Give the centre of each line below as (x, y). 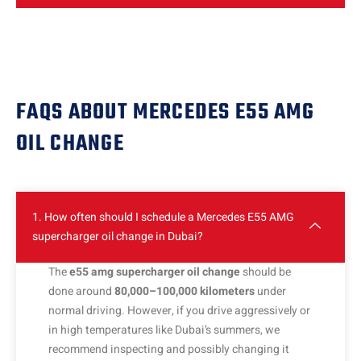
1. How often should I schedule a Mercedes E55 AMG (163, 218)
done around (81, 292)
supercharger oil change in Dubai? (118, 237)
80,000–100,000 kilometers (185, 292)
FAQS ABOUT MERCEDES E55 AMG (166, 113)
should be (266, 272)
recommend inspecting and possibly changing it (169, 350)
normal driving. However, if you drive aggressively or (179, 311)
